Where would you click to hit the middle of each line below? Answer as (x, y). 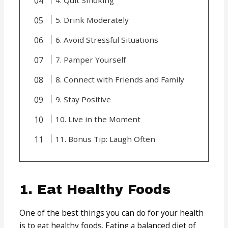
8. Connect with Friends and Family (120, 79)
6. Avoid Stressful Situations (107, 39)
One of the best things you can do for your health (112, 212)
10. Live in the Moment (98, 119)
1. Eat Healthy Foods (95, 189)
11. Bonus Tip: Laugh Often (105, 139)
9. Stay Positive (83, 99)
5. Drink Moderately (92, 20)
